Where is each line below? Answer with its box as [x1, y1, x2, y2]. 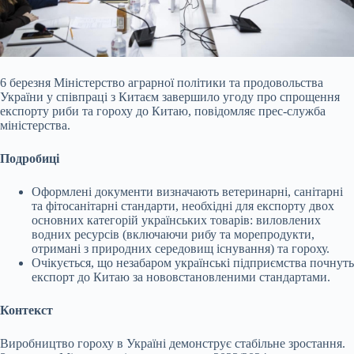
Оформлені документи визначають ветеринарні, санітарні [32, 185, 343, 199]
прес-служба [258, 104, 326, 119]
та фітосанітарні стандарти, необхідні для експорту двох [32, 199, 334, 213]
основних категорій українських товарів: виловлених [32, 213, 321, 228]
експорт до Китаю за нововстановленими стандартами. [32, 270, 330, 284]
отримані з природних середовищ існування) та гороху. [32, 242, 330, 256]
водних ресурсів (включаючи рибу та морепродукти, [32, 228, 314, 242]
